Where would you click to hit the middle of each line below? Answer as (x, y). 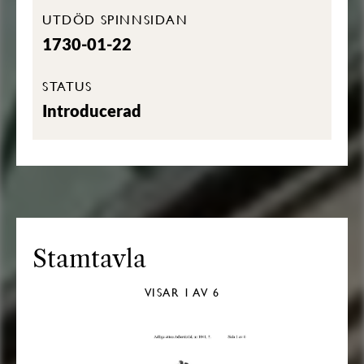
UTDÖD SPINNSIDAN (115, 19)
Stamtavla (89, 259)
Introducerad (92, 110)
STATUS (67, 86)
